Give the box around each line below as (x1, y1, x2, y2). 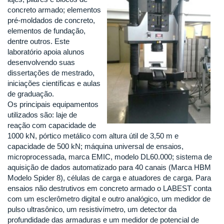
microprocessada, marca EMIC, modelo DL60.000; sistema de (7, 152, 212, 161)
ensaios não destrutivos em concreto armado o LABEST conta (7, 184, 211, 192)
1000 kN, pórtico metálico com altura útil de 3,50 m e (7, 131, 178, 140)
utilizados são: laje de (7, 110, 77, 119)
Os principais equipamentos (7, 100, 98, 108)
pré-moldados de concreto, (7, 16, 95, 24)
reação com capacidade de (7, 121, 96, 129)
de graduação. (7, 89, 54, 98)
